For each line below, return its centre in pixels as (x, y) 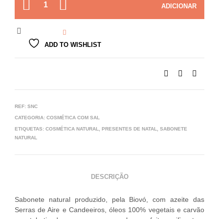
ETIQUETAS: (30, 129)
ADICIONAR (179, 6)
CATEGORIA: (31, 118)
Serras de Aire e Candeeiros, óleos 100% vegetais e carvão (109, 209)
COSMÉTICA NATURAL (72, 129)
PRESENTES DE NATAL (129, 129)
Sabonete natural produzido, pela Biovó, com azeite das (109, 199)
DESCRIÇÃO (109, 177)
